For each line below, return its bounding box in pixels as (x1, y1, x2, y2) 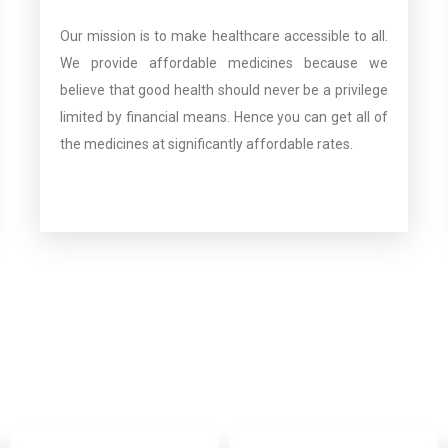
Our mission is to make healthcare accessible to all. (59, 28, 388, 45)
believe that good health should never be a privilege (59, 82, 388, 99)
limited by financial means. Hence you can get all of (59, 109, 388, 126)
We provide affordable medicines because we (59, 55, 388, 72)
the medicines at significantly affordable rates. (59, 136, 353, 153)
